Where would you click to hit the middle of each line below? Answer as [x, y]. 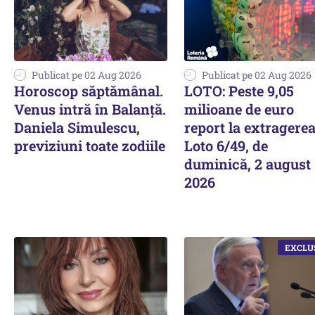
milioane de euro [239, 109]
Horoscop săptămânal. [89, 90]
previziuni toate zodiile [90, 145]
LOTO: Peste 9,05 [239, 90]
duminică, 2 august [247, 163]
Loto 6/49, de [226, 145]
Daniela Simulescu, [77, 127]
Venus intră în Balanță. [90, 109]
